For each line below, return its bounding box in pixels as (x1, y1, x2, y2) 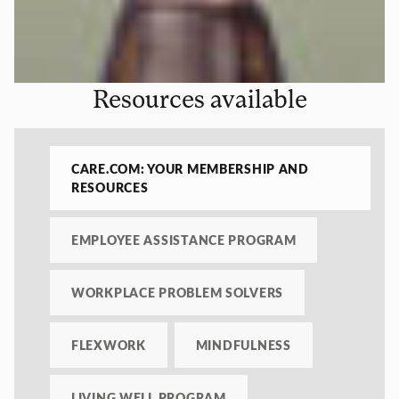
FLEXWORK (71, 336, 146, 354)
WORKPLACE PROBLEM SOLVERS (71, 283, 283, 302)
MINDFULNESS (195, 336, 291, 354)
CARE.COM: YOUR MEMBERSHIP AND (71, 159, 309, 178)
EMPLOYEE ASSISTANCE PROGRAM (71, 231, 297, 249)
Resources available (92, 83, 307, 114)
